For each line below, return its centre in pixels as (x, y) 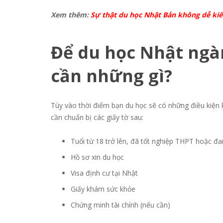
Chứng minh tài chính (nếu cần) (121, 205)
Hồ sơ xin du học (97, 157)
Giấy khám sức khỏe (104, 189)
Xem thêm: (71, 15)
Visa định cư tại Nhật (105, 173)
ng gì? (149, 76)
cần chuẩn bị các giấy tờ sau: (98, 117)
